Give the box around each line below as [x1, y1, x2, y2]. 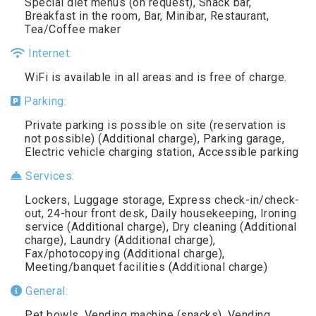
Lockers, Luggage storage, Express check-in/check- [25, 193, 300, 207]
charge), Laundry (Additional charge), [25, 233, 216, 247]
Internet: [25, 46, 72, 60]
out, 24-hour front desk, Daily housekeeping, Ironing [25, 206, 296, 220]
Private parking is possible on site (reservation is [25, 118, 286, 132]
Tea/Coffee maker [25, 22, 121, 36]
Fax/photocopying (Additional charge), [25, 246, 225, 260]
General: [22, 284, 68, 298]
